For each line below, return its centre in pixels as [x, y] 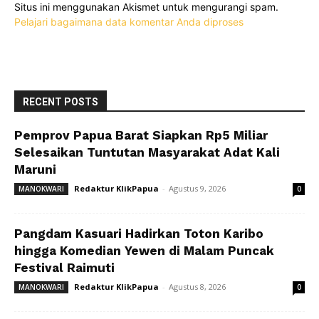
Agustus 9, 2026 [197, 189]
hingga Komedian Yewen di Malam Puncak [144, 251]
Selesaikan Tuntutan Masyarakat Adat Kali [147, 153]
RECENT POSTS [61, 102]
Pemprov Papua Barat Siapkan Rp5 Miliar [141, 136]
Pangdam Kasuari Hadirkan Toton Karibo [139, 234]
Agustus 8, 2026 [197, 287]
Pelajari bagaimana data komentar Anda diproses [129, 22]
